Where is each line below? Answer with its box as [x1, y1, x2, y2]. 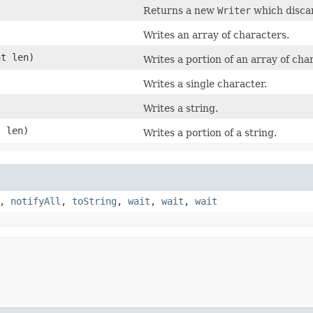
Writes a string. [143, 102, 218, 114]
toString [72, 195, 117, 207]
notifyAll [10, 195, 61, 207]
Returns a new [143, 4, 217, 16]
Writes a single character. [143, 78, 267, 89]
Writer [217, 4, 251, 16]
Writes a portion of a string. [143, 126, 277, 138]
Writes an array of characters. [143, 29, 289, 41]
